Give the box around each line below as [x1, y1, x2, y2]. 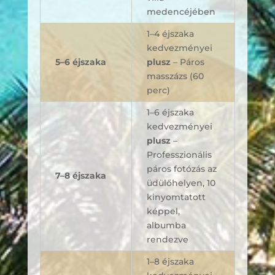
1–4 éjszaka [146, 28, 194, 39]
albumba [146, 220, 186, 231]
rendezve [146, 234, 188, 245]
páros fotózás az [146, 163, 217, 174]
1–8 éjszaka [146, 256, 194, 267]
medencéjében [146, 6, 215, 17]
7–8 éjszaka [55, 170, 106, 181]
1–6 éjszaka [146, 107, 194, 118]
